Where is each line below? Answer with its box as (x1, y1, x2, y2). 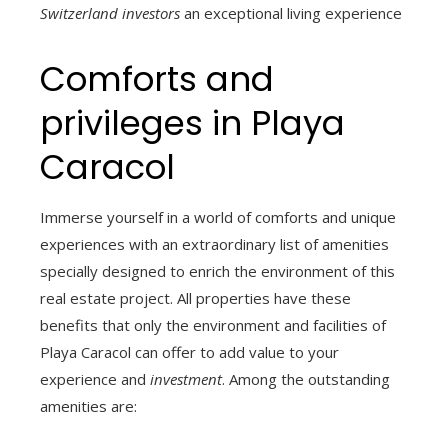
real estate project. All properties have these (40, 288, 351, 309)
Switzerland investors (40, 3, 180, 24)
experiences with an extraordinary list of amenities (40, 234, 389, 255)
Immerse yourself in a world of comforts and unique (40, 207, 396, 228)
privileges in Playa (40, 99, 345, 148)
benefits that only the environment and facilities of (40, 315, 386, 336)
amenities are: (40, 396, 137, 417)
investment (150, 369, 222, 390)
